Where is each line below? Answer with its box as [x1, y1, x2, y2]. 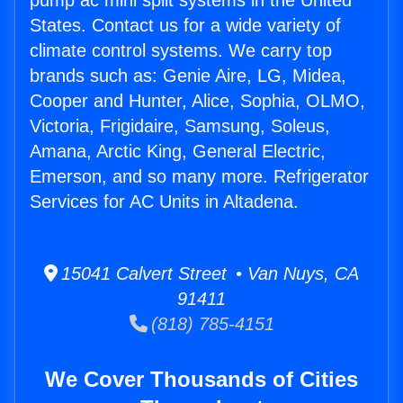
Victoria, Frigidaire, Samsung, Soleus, [30, 116, 330, 137]
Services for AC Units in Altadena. [30, 192, 299, 212]
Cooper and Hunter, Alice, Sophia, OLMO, [30, 91, 365, 112]
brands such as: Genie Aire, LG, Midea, [30, 66, 346, 86]
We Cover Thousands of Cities [45, 367, 358, 392]
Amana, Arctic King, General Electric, [30, 141, 326, 162]
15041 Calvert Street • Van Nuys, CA [58, 264, 359, 284]
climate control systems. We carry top [30, 40, 332, 61]
